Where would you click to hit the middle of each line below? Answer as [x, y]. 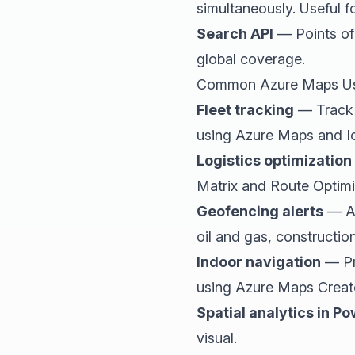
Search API [235, 33]
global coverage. [251, 59]
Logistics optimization [274, 160]
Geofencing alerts [260, 211]
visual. [217, 338]
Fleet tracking [245, 109]
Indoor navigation [259, 261]
